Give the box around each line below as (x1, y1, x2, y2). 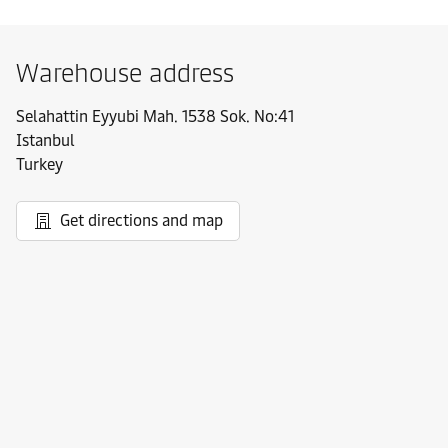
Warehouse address (16, 57, 234, 89)
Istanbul (16, 131, 75, 150)
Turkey (16, 155, 63, 174)
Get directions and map (60, 211, 223, 230)
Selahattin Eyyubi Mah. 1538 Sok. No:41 (16, 107, 294, 126)
